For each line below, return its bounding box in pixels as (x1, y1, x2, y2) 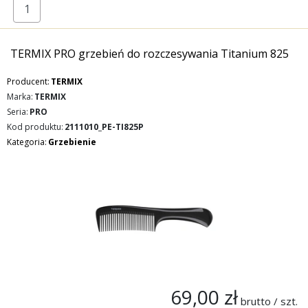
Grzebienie (48, 136, 96, 148)
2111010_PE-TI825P (65, 121, 144, 133)
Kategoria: (7, 136, 47, 148)
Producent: (7, 76, 49, 87)
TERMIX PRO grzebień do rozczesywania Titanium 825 (10, 46, 289, 61)
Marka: (7, 91, 33, 102)
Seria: (7, 106, 28, 118)
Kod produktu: (7, 121, 63, 133)
